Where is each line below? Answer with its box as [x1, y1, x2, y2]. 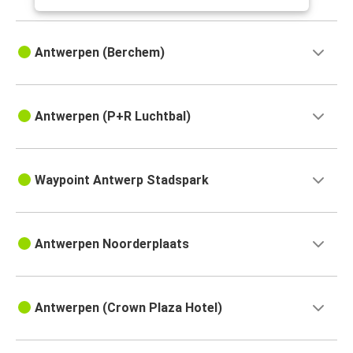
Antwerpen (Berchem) [35, 45, 165, 61]
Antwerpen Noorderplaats [35, 236, 189, 252]
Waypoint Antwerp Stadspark [35, 173, 209, 188]
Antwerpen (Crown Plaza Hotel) [35, 300, 222, 316]
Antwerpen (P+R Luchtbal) [35, 109, 191, 124]
